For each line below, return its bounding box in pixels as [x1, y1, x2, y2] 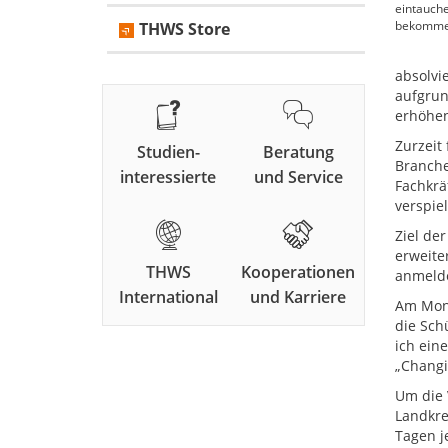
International [118, 286, 218, 309]
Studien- [136, 141, 200, 164]
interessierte [120, 166, 217, 189]
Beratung [262, 141, 334, 164]
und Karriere [250, 286, 347, 309]
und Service [253, 166, 343, 189]
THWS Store [139, 18, 230, 41]
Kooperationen [241, 261, 356, 284]
